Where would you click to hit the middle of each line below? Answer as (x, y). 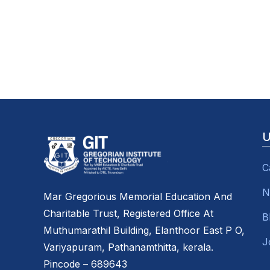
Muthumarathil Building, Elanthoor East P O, (144, 230)
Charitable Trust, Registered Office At (128, 213)
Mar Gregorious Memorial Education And (138, 196)
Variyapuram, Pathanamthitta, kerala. (128, 247)
